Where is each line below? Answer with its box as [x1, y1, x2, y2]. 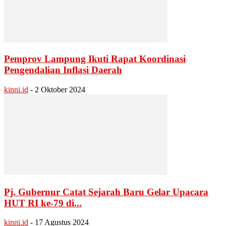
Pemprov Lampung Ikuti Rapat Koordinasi [4, 53, 186, 65]
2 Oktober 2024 [35, 85, 85, 94]
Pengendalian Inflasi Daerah [4, 65, 122, 76]
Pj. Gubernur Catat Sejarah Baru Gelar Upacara [4, 186, 208, 197]
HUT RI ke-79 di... [4, 197, 82, 208]
